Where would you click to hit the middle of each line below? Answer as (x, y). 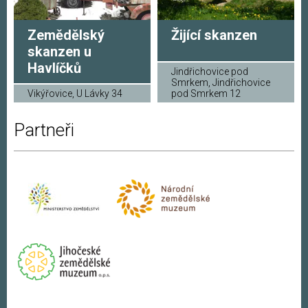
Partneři (44, 130)
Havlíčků (54, 68)
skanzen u (59, 51)
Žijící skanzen (214, 35)
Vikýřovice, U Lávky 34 (75, 93)
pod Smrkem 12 (206, 93)
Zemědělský (66, 35)
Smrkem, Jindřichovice (221, 82)
